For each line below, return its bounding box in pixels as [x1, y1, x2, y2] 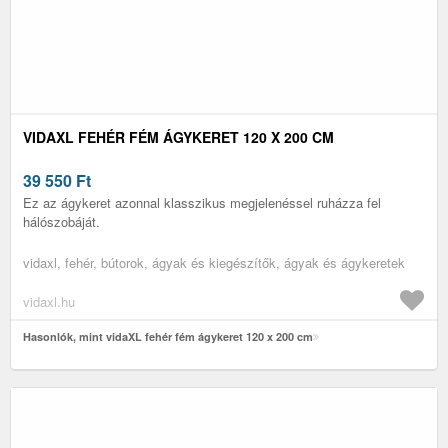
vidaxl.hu [23, 291, 75, 311]
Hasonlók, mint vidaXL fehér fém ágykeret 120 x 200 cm [23, 328, 313, 344]
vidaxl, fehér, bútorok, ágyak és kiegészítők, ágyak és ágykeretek [23, 252, 405, 272]
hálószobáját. [23, 211, 100, 231]
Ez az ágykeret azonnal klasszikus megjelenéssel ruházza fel [23, 192, 381, 212]
